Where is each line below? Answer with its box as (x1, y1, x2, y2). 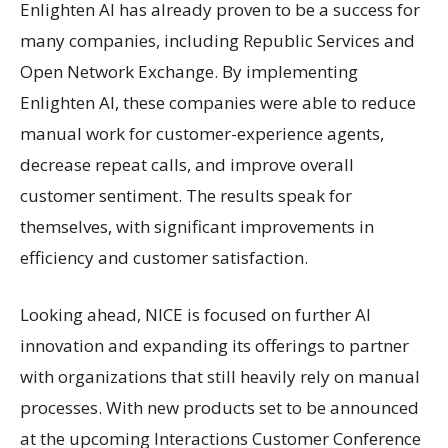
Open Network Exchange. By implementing (20, 59, 358, 83)
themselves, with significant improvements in (20, 214, 374, 238)
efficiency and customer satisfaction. (20, 245, 308, 269)
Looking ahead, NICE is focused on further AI (20, 302, 371, 326)
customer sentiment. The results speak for (20, 183, 352, 207)
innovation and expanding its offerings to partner (20, 333, 409, 357)
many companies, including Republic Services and (20, 28, 415, 52)
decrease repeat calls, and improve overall (20, 152, 354, 176)
